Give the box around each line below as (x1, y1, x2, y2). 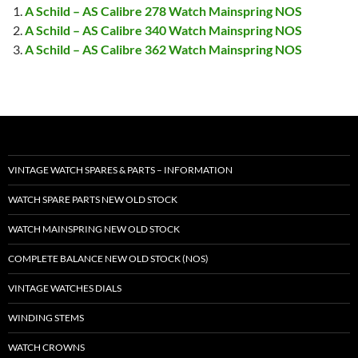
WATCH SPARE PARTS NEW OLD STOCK (8, 193, 177, 206)
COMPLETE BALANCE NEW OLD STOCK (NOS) (8, 253, 209, 265)
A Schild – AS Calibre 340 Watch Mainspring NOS (25, 22, 303, 38)
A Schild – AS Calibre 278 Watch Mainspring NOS (25, 3, 303, 19)
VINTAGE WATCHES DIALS (8, 282, 121, 295)
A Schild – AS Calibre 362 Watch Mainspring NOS (25, 42, 303, 58)
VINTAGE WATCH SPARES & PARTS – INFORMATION (8, 164, 233, 177)
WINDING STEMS (8, 312, 84, 324)
